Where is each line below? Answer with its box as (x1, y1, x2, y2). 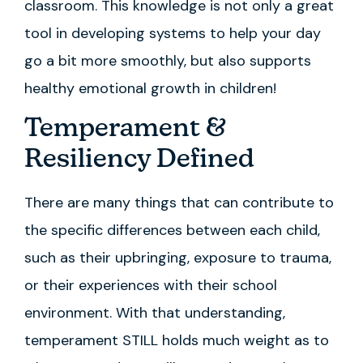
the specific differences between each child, (24, 220, 320, 240)
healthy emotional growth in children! (24, 79, 280, 99)
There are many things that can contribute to (24, 192, 334, 212)
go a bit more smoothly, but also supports (24, 51, 311, 71)
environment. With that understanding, (24, 302, 285, 322)
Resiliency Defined (24, 147, 260, 173)
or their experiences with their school (24, 275, 277, 295)
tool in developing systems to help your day (24, 23, 321, 44)
